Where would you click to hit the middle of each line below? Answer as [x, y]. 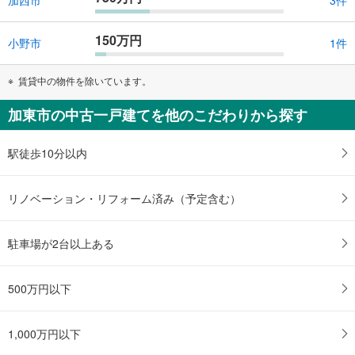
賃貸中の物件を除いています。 [85, 80]
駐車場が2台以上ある [61, 243]
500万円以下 [40, 288]
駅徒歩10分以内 [48, 153]
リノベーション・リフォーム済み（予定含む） [124, 198]
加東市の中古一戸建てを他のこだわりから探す [158, 115]
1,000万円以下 [44, 333]
